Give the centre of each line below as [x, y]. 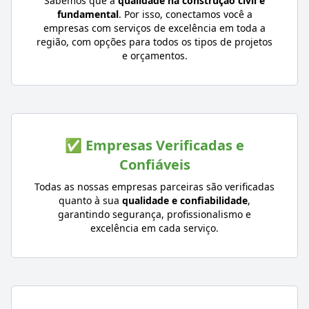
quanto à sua [90, 200]
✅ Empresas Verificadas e [154, 145]
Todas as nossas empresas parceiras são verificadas [154, 186]
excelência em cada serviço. [154, 228]
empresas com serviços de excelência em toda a [154, 28]
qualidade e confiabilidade [185, 200]
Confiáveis [154, 164]
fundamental [88, 14]
